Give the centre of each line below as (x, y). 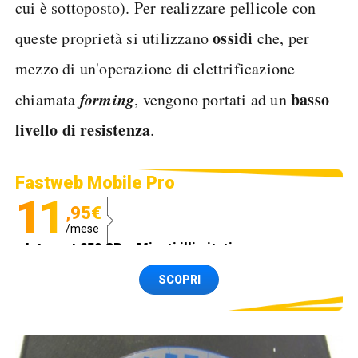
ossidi (233, 38)
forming (107, 99)
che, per (281, 38)
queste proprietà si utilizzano (114, 38)
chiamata (48, 99)
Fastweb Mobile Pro (95, 183)
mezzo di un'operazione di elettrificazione (155, 68)
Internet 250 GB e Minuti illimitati (129, 248)
